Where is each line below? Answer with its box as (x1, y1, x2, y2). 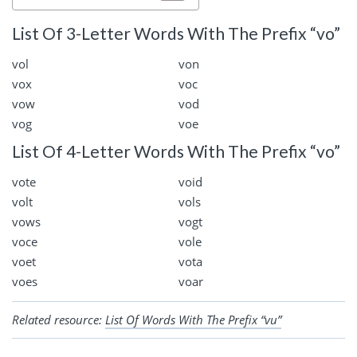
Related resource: (12, 311, 105, 328)
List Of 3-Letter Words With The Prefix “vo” (12, 23, 340, 44)
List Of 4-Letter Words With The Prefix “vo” (12, 141, 340, 162)
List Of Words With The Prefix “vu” (105, 311, 281, 328)
